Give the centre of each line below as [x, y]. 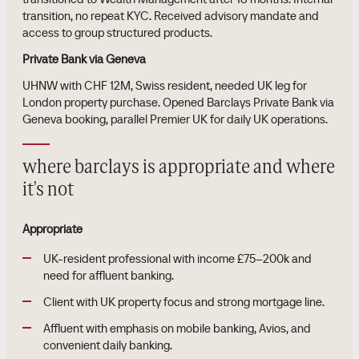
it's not [48, 190]
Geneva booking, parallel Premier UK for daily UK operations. [175, 119]
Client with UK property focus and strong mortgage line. [184, 302]
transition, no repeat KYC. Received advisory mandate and [171, 16]
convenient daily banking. [108, 345]
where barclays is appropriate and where [179, 167]
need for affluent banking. [109, 275]
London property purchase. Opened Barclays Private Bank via [178, 102]
